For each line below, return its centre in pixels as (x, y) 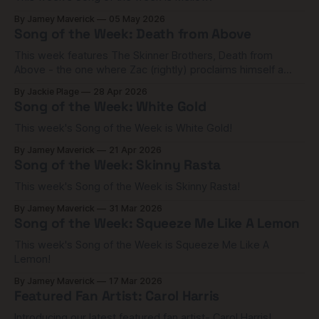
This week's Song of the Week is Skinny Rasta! (127, 187)
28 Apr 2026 (120, 91)
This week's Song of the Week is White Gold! (123, 128)
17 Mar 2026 (136, 281)
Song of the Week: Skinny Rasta (118, 165)
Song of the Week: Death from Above (133, 34)
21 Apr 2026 (135, 150)
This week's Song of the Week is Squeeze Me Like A (142, 245)
